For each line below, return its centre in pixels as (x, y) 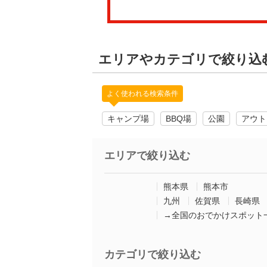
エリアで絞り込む (147, 156)
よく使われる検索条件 (142, 94)
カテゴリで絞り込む (153, 254)
